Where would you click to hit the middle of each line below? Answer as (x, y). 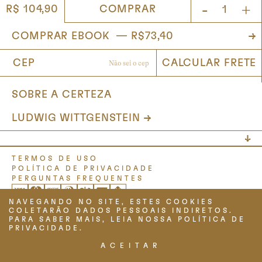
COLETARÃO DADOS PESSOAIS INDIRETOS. (121, 211)
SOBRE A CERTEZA (62, 95)
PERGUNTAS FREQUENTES (78, 178)
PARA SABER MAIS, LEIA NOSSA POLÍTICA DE (127, 219)
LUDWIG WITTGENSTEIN (76, 118)
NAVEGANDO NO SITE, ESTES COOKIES (111, 202)
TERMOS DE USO (55, 158)
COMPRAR (128, 9)
